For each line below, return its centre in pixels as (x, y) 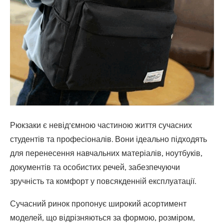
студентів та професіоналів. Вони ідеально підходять (108, 139)
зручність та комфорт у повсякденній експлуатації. (103, 181)
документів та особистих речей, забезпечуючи (95, 167)
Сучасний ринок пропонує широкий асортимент (98, 204)
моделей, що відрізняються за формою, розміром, (102, 218)
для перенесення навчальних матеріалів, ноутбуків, (106, 153)
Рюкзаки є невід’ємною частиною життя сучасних (101, 125)
